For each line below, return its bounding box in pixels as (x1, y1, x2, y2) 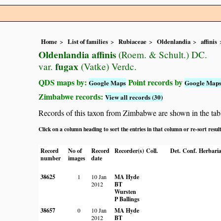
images (68, 153, 85, 162)
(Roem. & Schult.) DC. (116, 48, 207, 61)
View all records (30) (105, 92, 163, 102)
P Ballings (114, 194, 140, 203)
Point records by (126, 76, 184, 88)
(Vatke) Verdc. (78, 60, 137, 73)
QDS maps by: (38, 76, 89, 88)
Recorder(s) (114, 146, 144, 155)
